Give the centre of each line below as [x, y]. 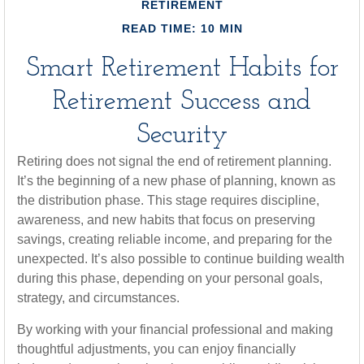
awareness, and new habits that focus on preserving [166, 220]
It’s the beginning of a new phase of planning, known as [176, 181]
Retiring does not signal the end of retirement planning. [174, 161]
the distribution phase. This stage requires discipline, [168, 200]
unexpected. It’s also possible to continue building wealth [181, 259]
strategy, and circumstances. [98, 298]
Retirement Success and [182, 102]
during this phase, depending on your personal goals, [170, 278]
